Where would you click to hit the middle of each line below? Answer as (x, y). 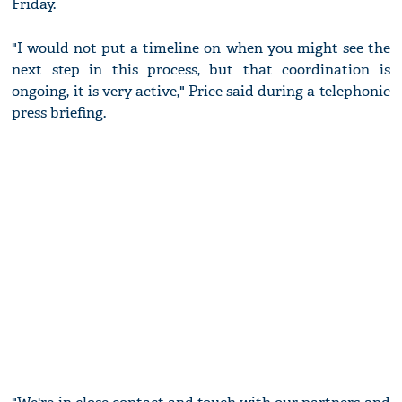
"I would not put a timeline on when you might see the (201, 48)
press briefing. (59, 113)
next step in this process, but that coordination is (201, 70)
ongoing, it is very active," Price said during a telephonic (201, 92)
